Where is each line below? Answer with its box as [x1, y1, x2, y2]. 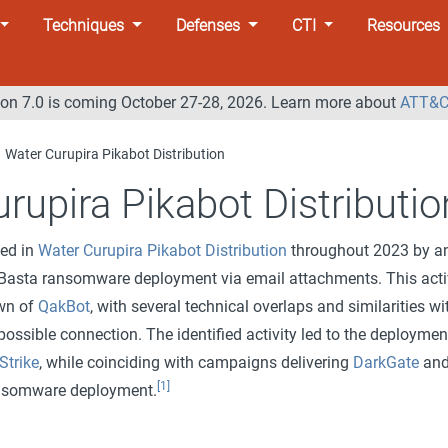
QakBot [37, 296, 90, 316]
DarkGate [352, 352, 419, 372]
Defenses [175, 15, 240, 35]
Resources [367, 15, 441, 35]
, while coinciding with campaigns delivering [38, 352, 353, 372]
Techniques [43, 15, 125, 35]
